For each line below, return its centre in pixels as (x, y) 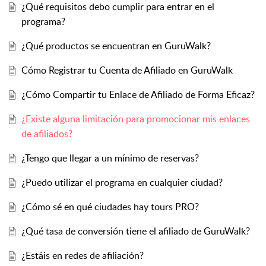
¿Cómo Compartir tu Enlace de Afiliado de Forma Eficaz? (138, 95)
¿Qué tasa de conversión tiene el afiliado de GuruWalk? (135, 231)
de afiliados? (47, 134)
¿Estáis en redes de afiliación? (82, 256)
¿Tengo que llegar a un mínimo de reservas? (110, 158)
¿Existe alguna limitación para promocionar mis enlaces (135, 119)
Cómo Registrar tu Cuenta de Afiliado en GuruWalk (127, 70)
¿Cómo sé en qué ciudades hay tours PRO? (110, 207)
